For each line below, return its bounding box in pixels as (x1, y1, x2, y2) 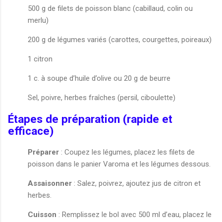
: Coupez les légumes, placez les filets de (59, 147, 195, 157)
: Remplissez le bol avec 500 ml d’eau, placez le (56, 210, 212, 219)
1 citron (28, 55, 53, 64)
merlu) (28, 16, 49, 25)
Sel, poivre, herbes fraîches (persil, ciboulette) (28, 93, 175, 103)
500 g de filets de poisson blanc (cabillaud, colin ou (28, 4, 193, 13)
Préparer (28, 147, 59, 157)
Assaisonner (28, 178, 72, 188)
